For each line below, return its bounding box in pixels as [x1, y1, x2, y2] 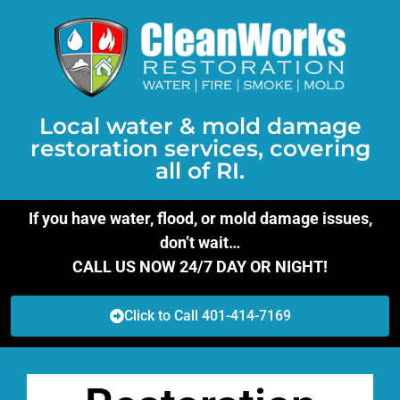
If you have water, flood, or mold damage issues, [28, 208, 372, 228]
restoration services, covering [29, 134, 371, 162]
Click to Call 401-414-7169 [123, 307, 291, 325]
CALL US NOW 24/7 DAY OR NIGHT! [72, 256, 328, 276]
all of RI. [155, 156, 245, 184]
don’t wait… [160, 232, 240, 252]
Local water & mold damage [38, 112, 362, 139]
